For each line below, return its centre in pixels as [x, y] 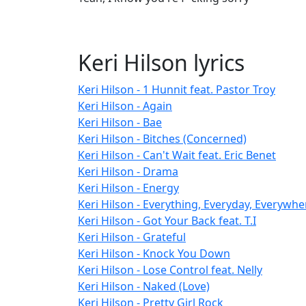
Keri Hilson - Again [125, 106]
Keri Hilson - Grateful [132, 237]
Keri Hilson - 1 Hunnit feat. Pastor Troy [177, 90]
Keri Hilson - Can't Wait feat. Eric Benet [177, 155]
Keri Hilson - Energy [128, 188]
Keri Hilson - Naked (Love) [144, 287]
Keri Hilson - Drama [128, 172]
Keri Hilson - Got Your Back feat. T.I [167, 221]
